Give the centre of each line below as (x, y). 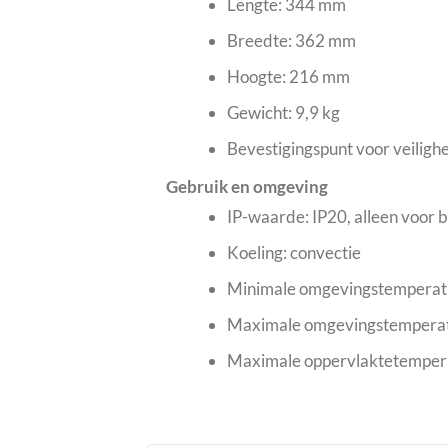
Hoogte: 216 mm (288, 76)
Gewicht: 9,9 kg (283, 112)
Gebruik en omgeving (247, 187)
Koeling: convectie (293, 253)
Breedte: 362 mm (291, 40)
